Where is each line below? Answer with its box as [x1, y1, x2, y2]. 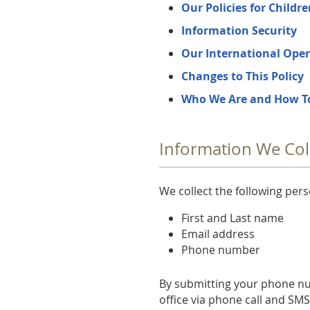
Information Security [181, 23, 298, 38]
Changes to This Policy [181, 69, 304, 84]
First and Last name [181, 210, 284, 226]
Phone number [181, 241, 261, 257]
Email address [181, 226, 255, 241]
